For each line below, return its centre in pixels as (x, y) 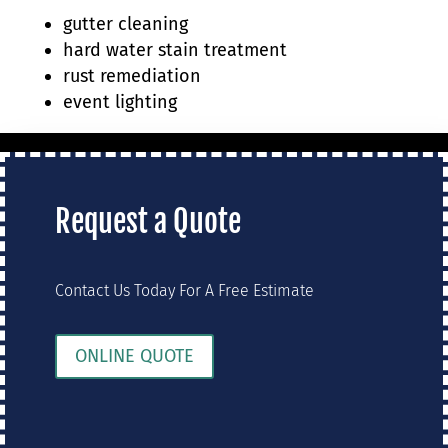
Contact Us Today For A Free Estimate (184, 290)
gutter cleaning (125, 23)
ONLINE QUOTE (134, 356)
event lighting (119, 101)
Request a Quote (148, 221)
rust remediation (131, 75)
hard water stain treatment (174, 49)
